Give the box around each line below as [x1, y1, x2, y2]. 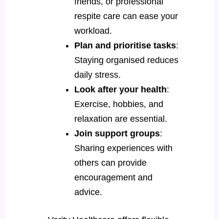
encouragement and [74, 172, 153, 182]
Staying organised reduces [74, 55, 178, 65]
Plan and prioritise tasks [74, 40, 176, 50]
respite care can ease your [74, 11, 178, 21]
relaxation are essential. [74, 113, 170, 124]
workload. [74, 25, 114, 36]
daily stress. [74, 69, 123, 80]
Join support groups [74, 128, 160, 138]
